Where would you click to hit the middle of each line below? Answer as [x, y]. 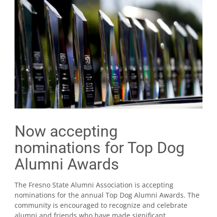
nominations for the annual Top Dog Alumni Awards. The [107, 195]
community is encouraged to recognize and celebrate [101, 205]
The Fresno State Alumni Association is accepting [94, 185]
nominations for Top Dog [100, 147]
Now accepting [66, 131]
